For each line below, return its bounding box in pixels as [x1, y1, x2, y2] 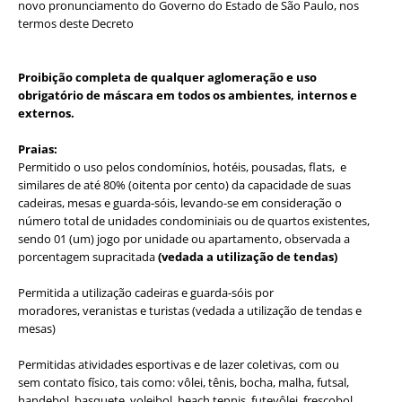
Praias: [18, 140, 57, 157]
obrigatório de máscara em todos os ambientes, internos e [18, 86, 357, 103]
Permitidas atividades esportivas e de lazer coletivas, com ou [18, 355, 339, 372]
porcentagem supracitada [18, 248, 158, 265]
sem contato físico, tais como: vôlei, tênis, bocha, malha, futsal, [18, 373, 349, 390]
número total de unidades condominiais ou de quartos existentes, [18, 212, 370, 229]
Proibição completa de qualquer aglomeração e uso [18, 68, 317, 85]
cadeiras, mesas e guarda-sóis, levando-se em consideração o [18, 194, 342, 211]
